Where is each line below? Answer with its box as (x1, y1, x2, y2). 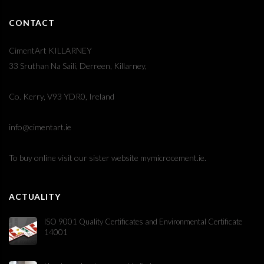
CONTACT (9, 18, 55, 28)
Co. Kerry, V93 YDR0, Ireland (9, 91, 114, 102)
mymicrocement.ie (140, 153, 204, 163)
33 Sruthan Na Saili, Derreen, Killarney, (9, 61, 147, 71)
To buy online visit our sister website (9, 153, 140, 163)
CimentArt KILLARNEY (9, 45, 92, 56)
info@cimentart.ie (9, 122, 71, 133)
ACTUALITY (9, 192, 61, 202)
